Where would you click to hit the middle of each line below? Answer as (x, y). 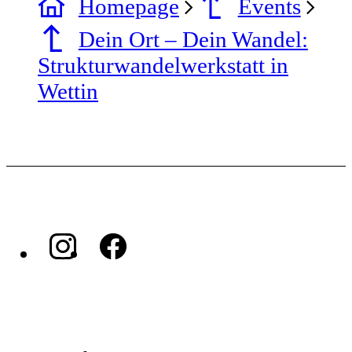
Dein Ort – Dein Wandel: (193, 39)
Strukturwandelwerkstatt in (163, 65)
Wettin (68, 91)
